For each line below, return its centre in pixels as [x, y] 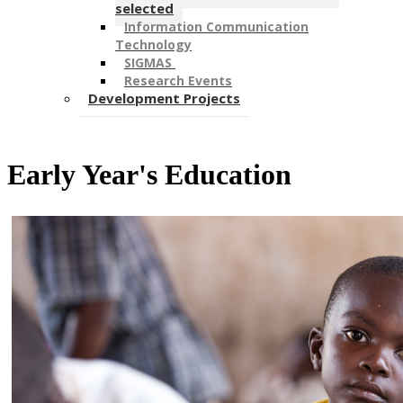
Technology [153, 44]
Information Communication [216, 26]
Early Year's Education [149, 175]
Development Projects [164, 98]
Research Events [178, 80]
